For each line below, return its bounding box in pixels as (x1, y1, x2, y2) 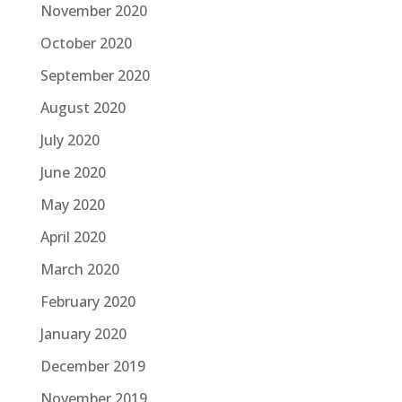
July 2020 (39, 130, 100, 151)
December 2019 (39, 356, 145, 377)
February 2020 (39, 292, 135, 312)
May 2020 (39, 195, 105, 215)
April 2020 (39, 227, 106, 248)
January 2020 (39, 324, 127, 345)
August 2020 (39, 98, 126, 118)
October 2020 (39, 33, 132, 54)
